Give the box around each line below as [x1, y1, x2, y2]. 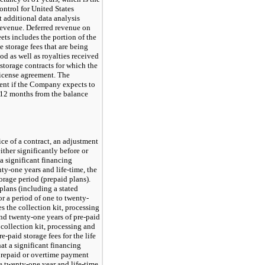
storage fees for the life [22, 231, 96, 240]
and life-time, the [41, 164, 97, 174]
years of [45, 212, 73, 221]
